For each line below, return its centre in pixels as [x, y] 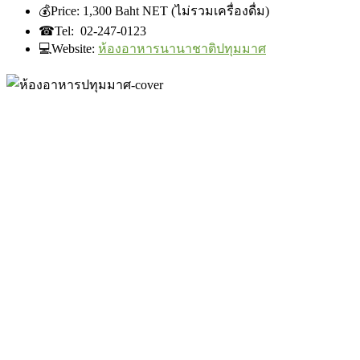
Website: [75, 48]
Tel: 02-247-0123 [100, 31]
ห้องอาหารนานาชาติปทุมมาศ [182, 48]
